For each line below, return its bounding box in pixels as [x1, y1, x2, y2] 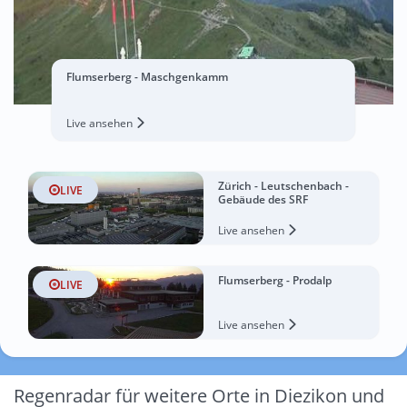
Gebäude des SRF [218, 192, 308, 207]
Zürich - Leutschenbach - [218, 178, 349, 194]
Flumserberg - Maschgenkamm [65, 69, 228, 84]
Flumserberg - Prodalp [218, 273, 332, 288]
